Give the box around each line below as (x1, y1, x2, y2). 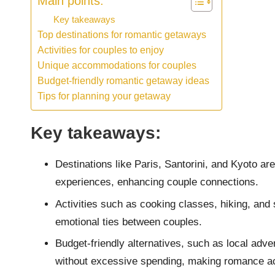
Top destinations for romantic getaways (37, 29, 206, 41)
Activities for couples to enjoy (37, 44, 164, 56)
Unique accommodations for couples (37, 60, 196, 71)
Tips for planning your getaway (37, 90, 171, 102)
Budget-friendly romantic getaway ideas (37, 75, 209, 87)
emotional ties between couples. (55, 215, 202, 228)
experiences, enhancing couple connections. (55, 176, 258, 188)
